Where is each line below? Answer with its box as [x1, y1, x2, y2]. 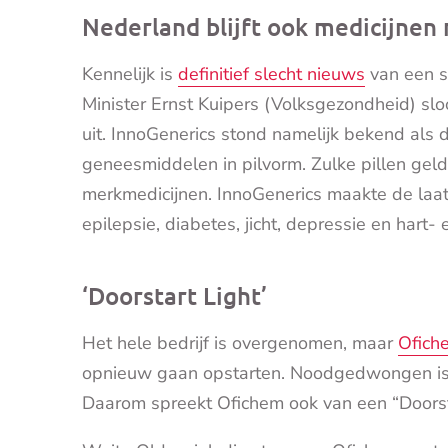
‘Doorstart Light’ [82, 279, 267, 311]
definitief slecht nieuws [178, 61, 365, 86]
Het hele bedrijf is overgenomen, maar [82, 330, 398, 355]
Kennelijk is [82, 61, 178, 86]
